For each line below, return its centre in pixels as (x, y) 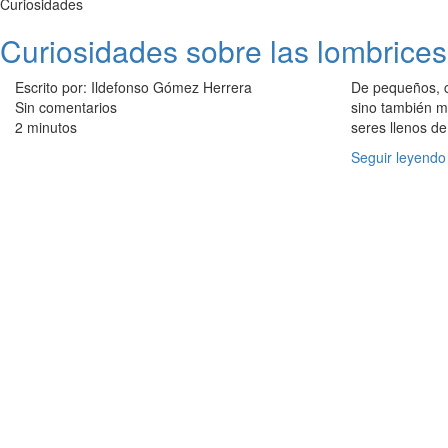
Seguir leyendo (398, 157)
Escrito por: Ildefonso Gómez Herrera (133, 87)
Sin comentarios (66, 107)
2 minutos (46, 127)
